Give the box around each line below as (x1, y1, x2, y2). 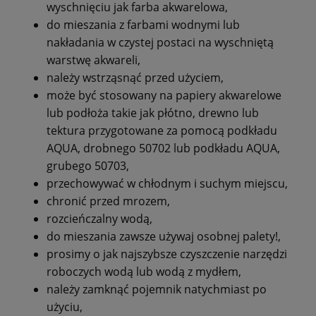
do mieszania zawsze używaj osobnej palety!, (47, 229, 281, 245)
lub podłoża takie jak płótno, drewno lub (47, 105, 259, 121)
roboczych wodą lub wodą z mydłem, (47, 264, 241, 280)
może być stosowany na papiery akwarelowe (47, 87, 281, 104)
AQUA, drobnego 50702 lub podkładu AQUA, (47, 140, 280, 157)
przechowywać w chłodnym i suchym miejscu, (47, 176, 288, 192)
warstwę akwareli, (47, 52, 140, 68)
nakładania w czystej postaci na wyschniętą (47, 35, 274, 51)
